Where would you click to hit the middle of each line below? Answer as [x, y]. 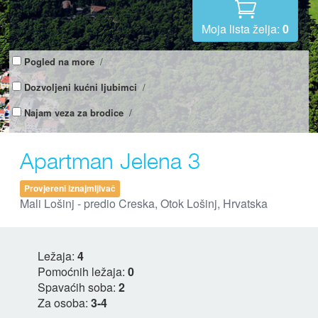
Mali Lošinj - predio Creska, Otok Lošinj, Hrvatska [144, 203]
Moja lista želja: [242, 28]
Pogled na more [59, 61]
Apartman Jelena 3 [110, 160]
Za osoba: [64, 302]
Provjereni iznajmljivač [70, 188]
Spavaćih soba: [78, 287]
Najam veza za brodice [74, 112]
